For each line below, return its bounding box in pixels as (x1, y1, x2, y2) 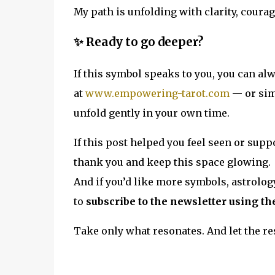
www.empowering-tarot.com (85, 87, 230, 100)
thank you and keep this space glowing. (73, 156, 271, 169)
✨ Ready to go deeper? (73, 35, 203, 50)
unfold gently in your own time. (73, 107, 230, 120)
